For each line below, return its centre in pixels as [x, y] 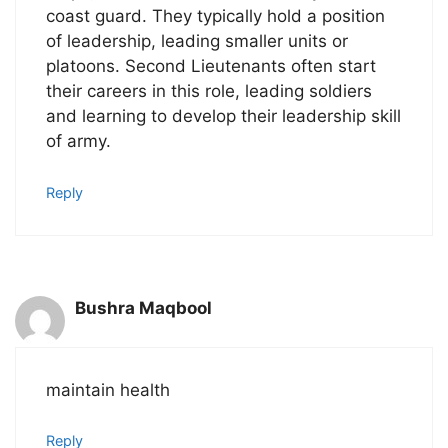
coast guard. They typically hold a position [215, 16]
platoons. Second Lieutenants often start [211, 66]
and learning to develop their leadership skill [223, 116]
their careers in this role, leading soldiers [209, 91]
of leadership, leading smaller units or [197, 41]
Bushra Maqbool [143, 308]
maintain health [108, 389]
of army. [78, 141]
